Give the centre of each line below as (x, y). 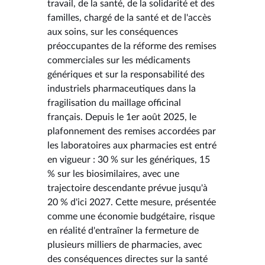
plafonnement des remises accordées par (132, 131)
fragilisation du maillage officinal (114, 103)
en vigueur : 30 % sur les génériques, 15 (129, 159)
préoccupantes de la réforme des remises (132, 46)
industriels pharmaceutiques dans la (122, 88)
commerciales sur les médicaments (119, 60)
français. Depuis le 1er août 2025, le (122, 117)
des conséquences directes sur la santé (127, 259)
